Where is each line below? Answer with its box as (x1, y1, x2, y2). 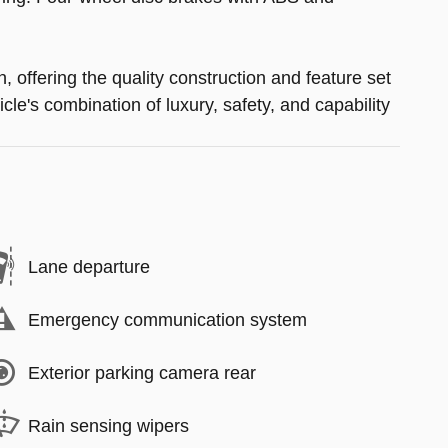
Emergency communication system (28, 309, 307, 330)
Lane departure (28, 256, 150, 277)
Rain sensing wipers (28, 415, 189, 436)
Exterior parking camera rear (28, 362, 256, 383)
